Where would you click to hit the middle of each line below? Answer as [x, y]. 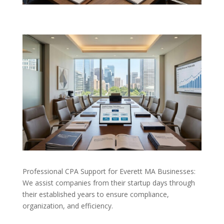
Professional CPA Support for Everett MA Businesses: [109, 171]
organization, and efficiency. [67, 206]
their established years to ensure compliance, [95, 194]
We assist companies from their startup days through [108, 183]
